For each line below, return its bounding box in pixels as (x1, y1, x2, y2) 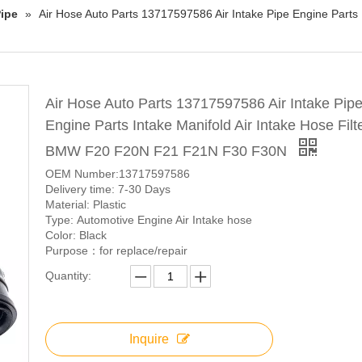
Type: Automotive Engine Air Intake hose (45, 213, 252, 227)
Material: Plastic (45, 198, 126, 212)
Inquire (128, 332, 169, 347)
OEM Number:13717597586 (45, 167, 190, 181)
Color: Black (45, 229, 110, 242)
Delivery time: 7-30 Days (45, 183, 170, 196)
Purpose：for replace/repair (45, 244, 187, 258)
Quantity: (45, 269, 91, 283)
